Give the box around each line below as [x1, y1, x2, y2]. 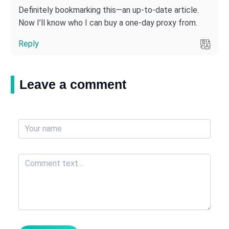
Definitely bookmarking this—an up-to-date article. [18, 5, 199, 15]
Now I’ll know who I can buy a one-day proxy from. [18, 18, 197, 28]
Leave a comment [19, 77, 126, 92]
